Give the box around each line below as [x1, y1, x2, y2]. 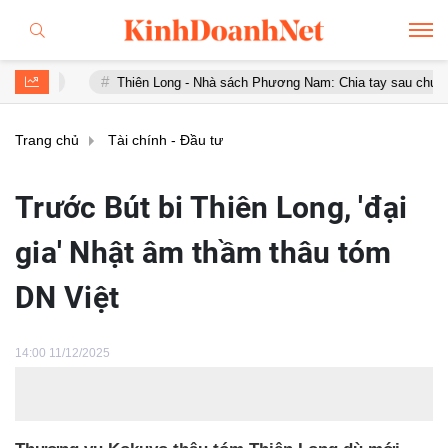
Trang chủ [15, 132, 79, 148]
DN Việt [15, 280, 120, 315]
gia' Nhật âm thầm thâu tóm [15, 235, 392, 270]
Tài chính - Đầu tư [108, 132, 223, 148]
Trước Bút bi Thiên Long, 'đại [15, 190, 408, 225]
